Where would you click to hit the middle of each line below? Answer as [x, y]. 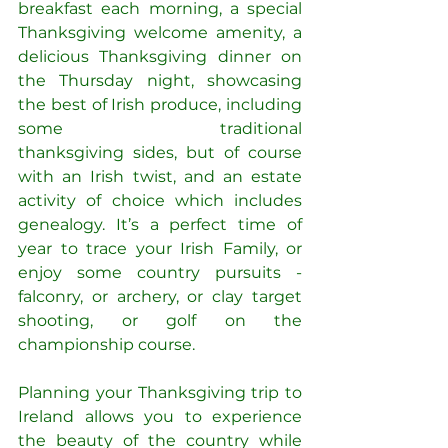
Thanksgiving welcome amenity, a [160, 33]
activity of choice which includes [160, 201]
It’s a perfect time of [209, 225]
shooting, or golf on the [160, 321]
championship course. [106, 345]
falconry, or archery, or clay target [160, 297]
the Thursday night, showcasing [160, 81]
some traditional [160, 129]
